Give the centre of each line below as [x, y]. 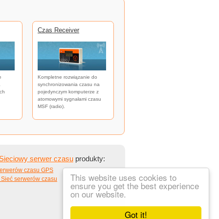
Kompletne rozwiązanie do [67, 77]
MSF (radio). [51, 106]
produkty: [89, 159]
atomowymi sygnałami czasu [69, 99]
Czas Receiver [58, 30]
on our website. [98, 194]
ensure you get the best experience [135, 186]
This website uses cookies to [123, 177]
